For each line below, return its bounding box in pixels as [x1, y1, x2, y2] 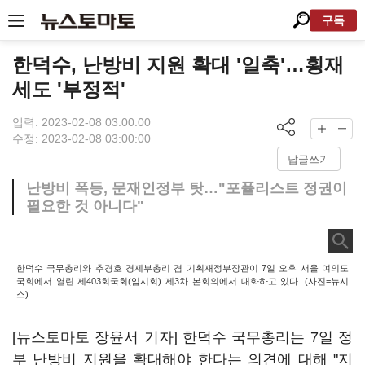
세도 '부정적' [12, 78, 125, 100]
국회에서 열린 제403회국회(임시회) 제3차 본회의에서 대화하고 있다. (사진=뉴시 [16, 276, 349, 286]
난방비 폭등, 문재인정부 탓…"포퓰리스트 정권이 [26, 180, 347, 196]
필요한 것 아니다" [26, 198, 144, 214]
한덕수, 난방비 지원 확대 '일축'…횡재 [12, 54, 344, 76]
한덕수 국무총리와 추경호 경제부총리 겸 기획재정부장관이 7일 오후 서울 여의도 [16, 263, 349, 273]
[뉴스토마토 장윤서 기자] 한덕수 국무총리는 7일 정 [12, 329, 353, 345]
